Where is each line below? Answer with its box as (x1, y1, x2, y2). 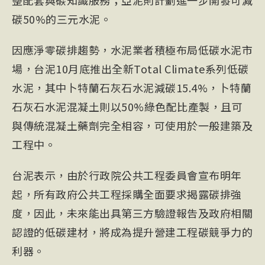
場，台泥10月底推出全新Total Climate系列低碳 (12, 61, 249, 76)
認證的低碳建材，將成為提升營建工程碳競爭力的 (12, 224, 253, 240)
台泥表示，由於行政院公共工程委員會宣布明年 (12, 167, 242, 183)
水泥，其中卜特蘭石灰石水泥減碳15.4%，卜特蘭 (12, 80, 251, 95)
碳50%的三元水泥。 (12, 11, 111, 27)
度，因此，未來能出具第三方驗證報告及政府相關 (12, 205, 253, 221)
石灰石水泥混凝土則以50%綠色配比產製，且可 (12, 99, 243, 114)
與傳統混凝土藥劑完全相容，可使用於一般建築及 (12, 118, 253, 133)
